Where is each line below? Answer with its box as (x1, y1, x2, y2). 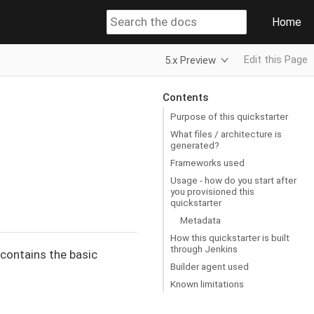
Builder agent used (170, 260, 249, 272)
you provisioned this (170, 185, 254, 197)
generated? (170, 139, 219, 151)
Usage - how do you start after (170, 174, 296, 186)
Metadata (179, 214, 221, 226)
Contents (162, 90, 208, 104)
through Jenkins (170, 243, 238, 254)
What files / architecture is (170, 128, 282, 139)
